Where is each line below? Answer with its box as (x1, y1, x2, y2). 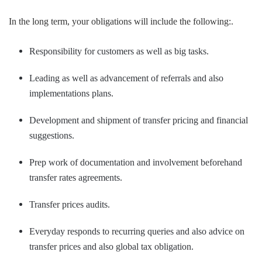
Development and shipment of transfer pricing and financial (29, 115, 248, 125)
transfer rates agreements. (29, 172, 122, 182)
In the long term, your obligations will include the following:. (9, 16, 233, 26)
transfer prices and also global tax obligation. (29, 241, 194, 251)
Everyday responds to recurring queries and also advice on (29, 226, 244, 236)
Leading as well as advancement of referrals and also (29, 73, 223, 83)
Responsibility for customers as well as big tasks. (29, 46, 209, 56)
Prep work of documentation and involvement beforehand (29, 157, 242, 167)
